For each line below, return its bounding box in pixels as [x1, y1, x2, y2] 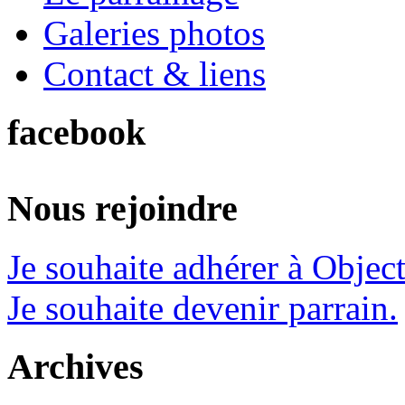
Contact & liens [43, 54, 266, 94]
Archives [7, 345, 144, 387]
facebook [7, 111, 146, 153]
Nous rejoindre [7, 188, 238, 230]
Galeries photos [43, 14, 265, 53]
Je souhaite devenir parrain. [7, 288, 398, 328]
